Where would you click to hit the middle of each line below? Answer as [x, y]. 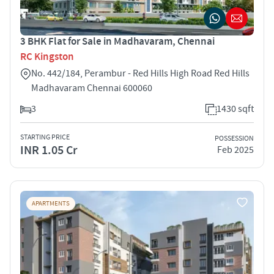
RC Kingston [47, 57]
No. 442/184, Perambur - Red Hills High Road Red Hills [140, 73]
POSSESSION [234, 139]
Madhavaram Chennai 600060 [92, 88]
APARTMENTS [51, 203]
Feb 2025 [235, 150]
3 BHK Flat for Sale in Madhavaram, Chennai [117, 41]
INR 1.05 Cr [49, 150]
